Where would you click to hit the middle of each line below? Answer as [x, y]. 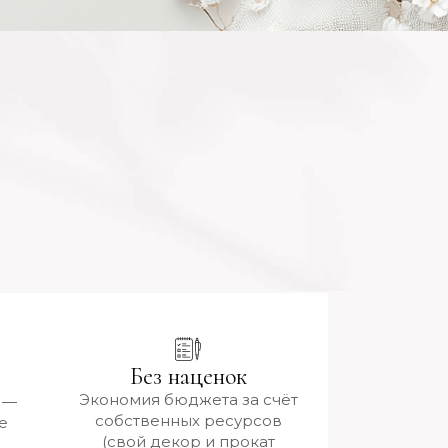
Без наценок [188, 376]
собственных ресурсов [188, 420]
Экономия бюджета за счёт [188, 399]
